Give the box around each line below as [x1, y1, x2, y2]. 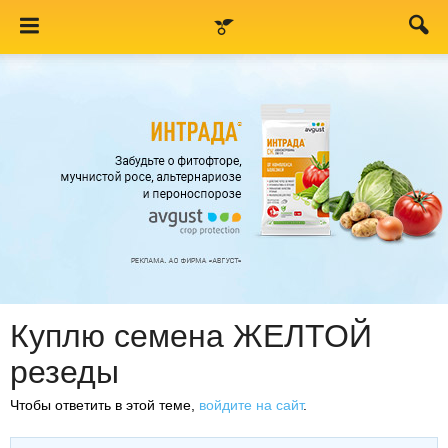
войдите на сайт [199, 397, 303, 413]
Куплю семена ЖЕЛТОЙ [10, 318, 372, 354]
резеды [10, 354, 119, 390]
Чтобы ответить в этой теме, [10, 397, 199, 413]
